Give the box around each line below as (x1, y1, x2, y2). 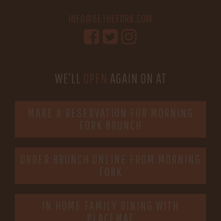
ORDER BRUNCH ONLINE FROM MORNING (20, 151, 201, 166)
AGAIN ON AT (107, 70, 167, 86)
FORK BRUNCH (79, 117, 142, 132)
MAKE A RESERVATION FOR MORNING (28, 105, 193, 120)
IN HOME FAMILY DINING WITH (42, 198, 179, 213)
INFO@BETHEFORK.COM (69, 11, 152, 25)
